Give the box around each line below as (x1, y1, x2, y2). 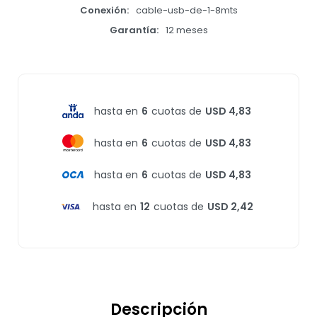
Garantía (109, 23, 156, 37)
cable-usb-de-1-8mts (135, 4, 238, 17)
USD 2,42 (207, 199, 253, 214)
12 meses (165, 23, 208, 37)
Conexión (79, 4, 127, 17)
